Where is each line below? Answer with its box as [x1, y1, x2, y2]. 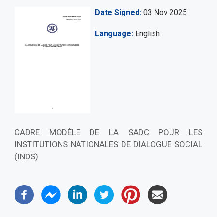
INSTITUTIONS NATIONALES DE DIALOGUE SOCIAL [15, 139, 202, 150]
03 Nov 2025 [143, 8, 187, 17]
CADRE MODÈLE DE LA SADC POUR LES [15, 127, 202, 138]
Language [95, 29, 131, 39]
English [133, 29, 160, 39]
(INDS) [15, 152, 38, 162]
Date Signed [95, 8, 139, 17]
